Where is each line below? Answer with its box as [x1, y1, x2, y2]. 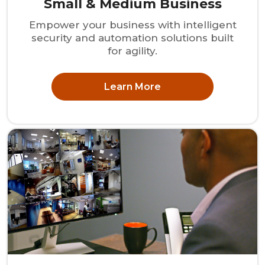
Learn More [104, 80, 161, 92]
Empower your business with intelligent [28, 19, 237, 31]
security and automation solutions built [31, 32, 234, 44]
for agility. [108, 45, 157, 57]
